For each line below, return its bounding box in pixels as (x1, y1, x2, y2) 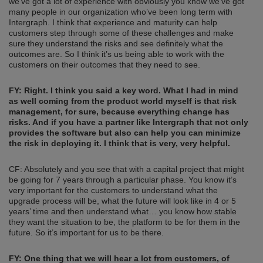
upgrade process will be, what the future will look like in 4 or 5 (9, 196, 236, 206)
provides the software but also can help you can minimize (9, 128, 241, 138)
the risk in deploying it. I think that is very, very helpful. (9, 139, 230, 149)
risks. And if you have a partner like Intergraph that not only (9, 117, 248, 127)
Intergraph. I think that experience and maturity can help (9, 18, 217, 28)
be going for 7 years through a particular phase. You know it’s (9, 175, 237, 185)
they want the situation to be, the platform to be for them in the (9, 217, 240, 227)
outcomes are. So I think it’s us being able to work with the (9, 49, 224, 59)
